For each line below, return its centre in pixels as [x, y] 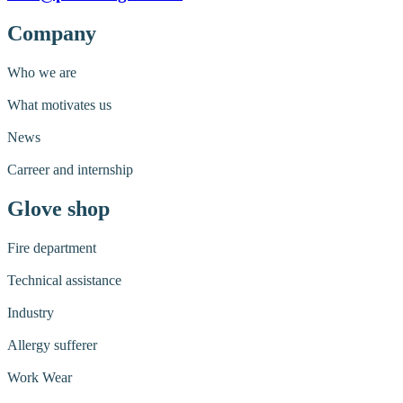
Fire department [52, 247]
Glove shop [58, 208]
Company [52, 34]
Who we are [42, 72]
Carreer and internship [70, 169]
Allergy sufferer [52, 345]
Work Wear [40, 377]
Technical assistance [64, 280]
